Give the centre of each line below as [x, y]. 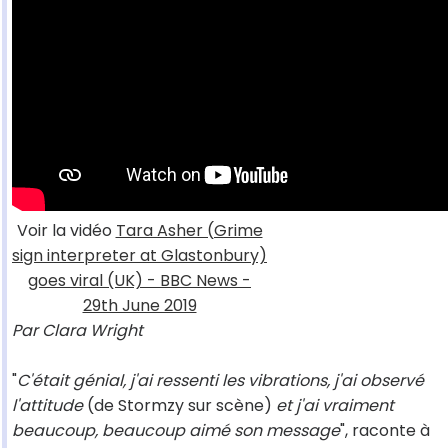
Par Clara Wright [77, 331]
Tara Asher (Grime [189, 231]
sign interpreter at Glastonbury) [139, 256]
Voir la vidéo [66, 231]
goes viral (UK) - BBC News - [139, 281]
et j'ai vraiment [335, 406]
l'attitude [47, 406]
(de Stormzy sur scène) [179, 406]
